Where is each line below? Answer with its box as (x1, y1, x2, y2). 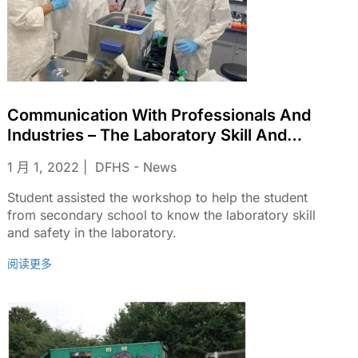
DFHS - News (95, 159, 177, 175)
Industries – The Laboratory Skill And (7, 125, 101, 145)
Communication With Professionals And (7, 105, 312, 125)
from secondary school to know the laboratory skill (7, 207, 316, 223)
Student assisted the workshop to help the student (7, 189, 308, 205)
